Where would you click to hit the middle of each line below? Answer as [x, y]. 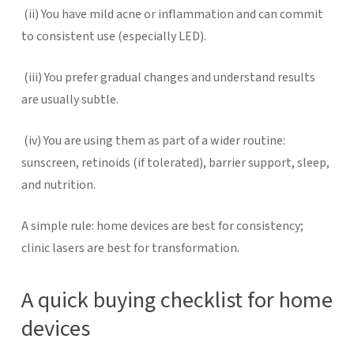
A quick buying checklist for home [177, 300]
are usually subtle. [70, 99]
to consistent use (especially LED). [115, 36]
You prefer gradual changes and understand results [179, 77]
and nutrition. [58, 185]
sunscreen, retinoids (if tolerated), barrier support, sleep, [175, 162]
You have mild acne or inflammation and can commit [182, 14]
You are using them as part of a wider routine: [164, 140]
